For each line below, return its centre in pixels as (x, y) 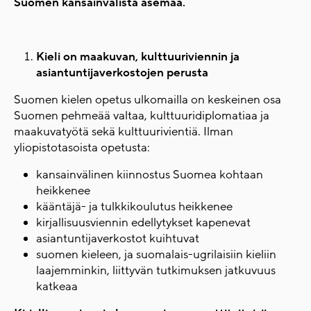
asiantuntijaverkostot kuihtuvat (118, 238)
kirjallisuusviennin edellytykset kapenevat (143, 222)
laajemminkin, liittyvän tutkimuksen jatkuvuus (156, 270)
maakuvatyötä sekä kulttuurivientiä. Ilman (124, 132)
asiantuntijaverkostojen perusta (122, 73)
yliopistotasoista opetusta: (82, 148)
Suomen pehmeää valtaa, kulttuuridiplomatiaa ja (142, 116)
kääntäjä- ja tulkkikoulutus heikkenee (134, 207)
